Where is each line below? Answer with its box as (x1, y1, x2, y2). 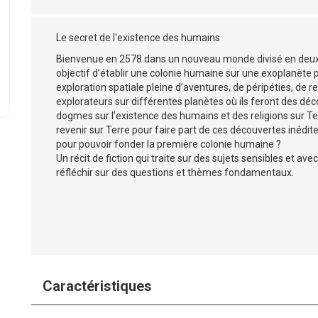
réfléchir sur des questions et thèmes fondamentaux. (56, 167, 294, 178)
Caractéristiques (43, 278, 152, 295)
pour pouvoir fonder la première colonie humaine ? (56, 138, 281, 150)
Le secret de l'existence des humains (56, 32, 220, 43)
